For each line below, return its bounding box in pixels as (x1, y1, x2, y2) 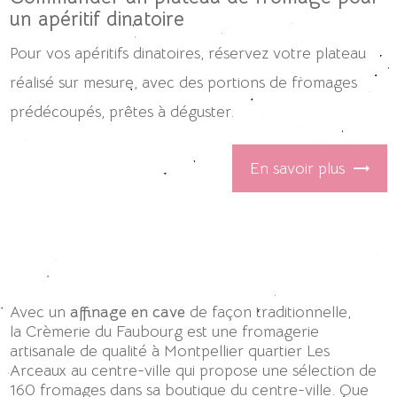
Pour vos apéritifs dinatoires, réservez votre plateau (10, 43, 367, 64)
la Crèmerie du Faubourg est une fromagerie (10, 321, 320, 341)
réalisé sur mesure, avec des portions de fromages (10, 73, 358, 93)
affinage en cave (70, 301, 186, 322)
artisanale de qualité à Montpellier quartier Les (10, 340, 331, 361)
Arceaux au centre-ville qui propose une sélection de (10, 360, 378, 380)
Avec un (10, 301, 71, 322)
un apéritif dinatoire (10, 6, 185, 33)
